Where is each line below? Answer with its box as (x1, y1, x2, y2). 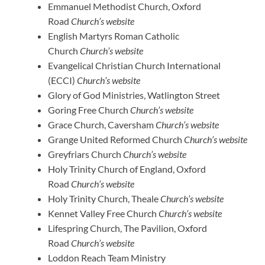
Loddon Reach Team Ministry (48, 251, 166, 263)
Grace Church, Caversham (48, 118, 156, 130)
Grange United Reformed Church (48, 133, 184, 145)
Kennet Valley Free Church (48, 207, 159, 219)
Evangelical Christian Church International (48, 59, 221, 71)
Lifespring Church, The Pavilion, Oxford (48, 222, 207, 234)
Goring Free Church (48, 104, 130, 115)
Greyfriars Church (48, 148, 123, 160)
